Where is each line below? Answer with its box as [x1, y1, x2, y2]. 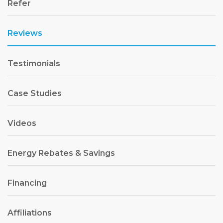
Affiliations [7, 208, 52, 218]
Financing [7, 178, 47, 188]
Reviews [7, 28, 42, 38]
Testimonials [7, 59, 60, 68]
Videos [7, 118, 36, 128]
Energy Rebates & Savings [7, 148, 115, 158]
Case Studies [7, 89, 62, 98]
